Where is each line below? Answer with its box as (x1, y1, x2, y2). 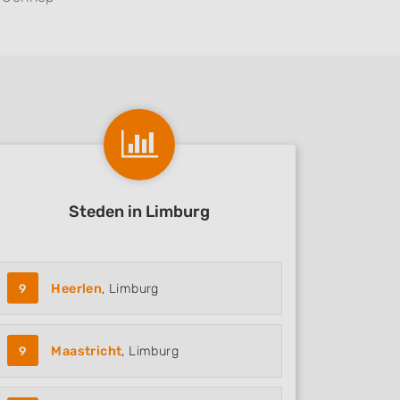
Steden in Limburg (69, 202, 210, 221)
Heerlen (51, 281, 103, 296)
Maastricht (51, 344, 122, 359)
